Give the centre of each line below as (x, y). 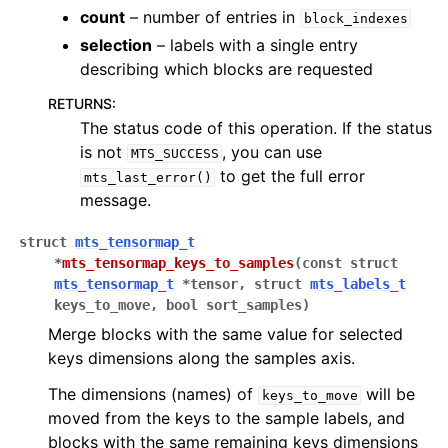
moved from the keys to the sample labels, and (226, 418)
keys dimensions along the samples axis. (201, 358)
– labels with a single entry (255, 45)
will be (388, 394)
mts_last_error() (147, 177)
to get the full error (290, 176)
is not (103, 152)
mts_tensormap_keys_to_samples (178, 263)
